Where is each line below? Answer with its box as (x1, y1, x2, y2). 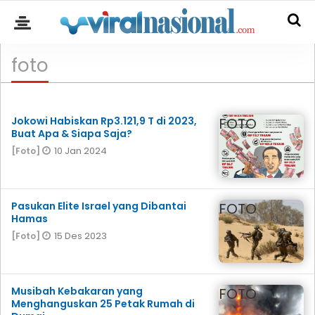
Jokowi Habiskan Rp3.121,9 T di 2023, (11, 114, 197, 128)
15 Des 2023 (54, 229, 107, 243)
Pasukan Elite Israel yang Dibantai (11, 199, 186, 213)
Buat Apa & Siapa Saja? (11, 127, 132, 141)
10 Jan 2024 (54, 144, 107, 157)
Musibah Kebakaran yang (11, 284, 143, 298)
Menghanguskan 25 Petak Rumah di (11, 297, 195, 311)
